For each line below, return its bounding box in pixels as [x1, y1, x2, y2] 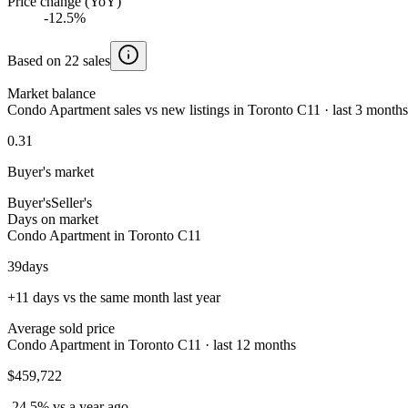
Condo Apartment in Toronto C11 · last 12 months [7, 336, 296, 352]
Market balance [7, 85, 96, 101]
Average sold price [7, 320, 115, 336]
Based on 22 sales [7, 52, 110, 68]
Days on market [7, 210, 98, 227]
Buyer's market [7, 163, 94, 179]
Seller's [51, 194, 92, 210]
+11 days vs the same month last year [7, 289, 220, 305]
